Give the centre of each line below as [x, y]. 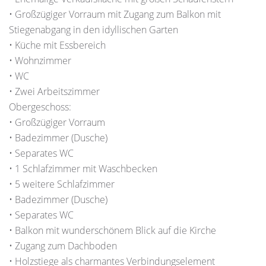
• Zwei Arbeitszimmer [54, 91]
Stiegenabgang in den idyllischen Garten [94, 30]
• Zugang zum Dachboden [63, 246]
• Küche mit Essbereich [57, 45]
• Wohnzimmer [40, 61]
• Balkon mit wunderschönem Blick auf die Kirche [113, 230]
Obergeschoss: [40, 107]
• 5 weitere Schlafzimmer [62, 184]
